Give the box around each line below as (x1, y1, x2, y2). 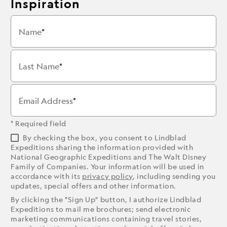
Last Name (19, 61, 59, 72)
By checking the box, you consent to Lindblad (23, 133, 186, 142)
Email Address (19, 95, 73, 106)
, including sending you (133, 171, 216, 181)
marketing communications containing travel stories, (11, 214, 202, 223)
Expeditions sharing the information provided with (11, 142, 194, 152)
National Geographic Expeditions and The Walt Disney (11, 152, 207, 162)
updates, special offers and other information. (11, 181, 176, 191)
